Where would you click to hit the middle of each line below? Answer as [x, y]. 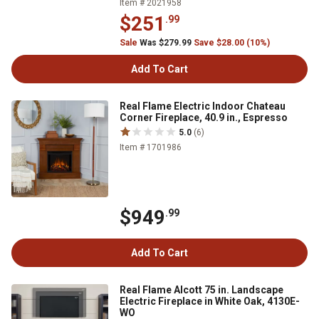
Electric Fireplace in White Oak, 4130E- [210, 301]
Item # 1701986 [151, 147]
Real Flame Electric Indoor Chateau [203, 106]
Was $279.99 [166, 43]
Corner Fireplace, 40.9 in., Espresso [204, 117]
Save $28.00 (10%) [232, 43]
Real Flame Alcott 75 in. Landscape [202, 290]
